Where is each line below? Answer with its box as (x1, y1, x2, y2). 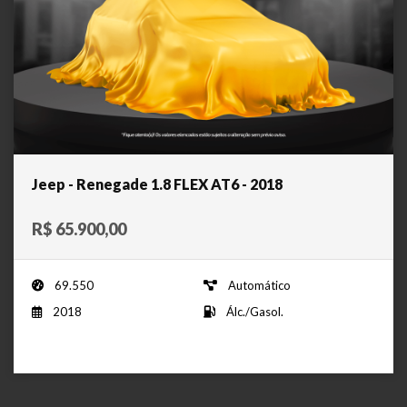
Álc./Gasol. (226, 304, 283, 320)
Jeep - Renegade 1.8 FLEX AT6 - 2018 (32, 175, 283, 194)
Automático (228, 278, 291, 293)
